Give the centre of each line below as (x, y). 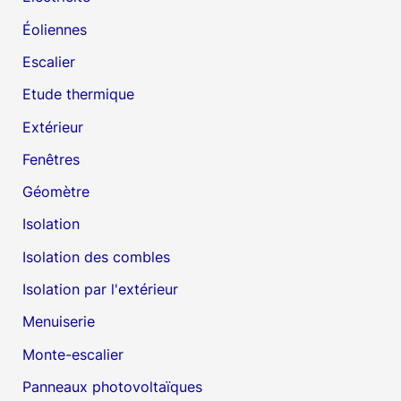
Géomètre (56, 192)
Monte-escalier (73, 354)
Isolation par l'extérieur (101, 290)
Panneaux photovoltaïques (113, 386)
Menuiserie (59, 322)
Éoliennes (55, 29)
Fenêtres (51, 159)
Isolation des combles (97, 256)
